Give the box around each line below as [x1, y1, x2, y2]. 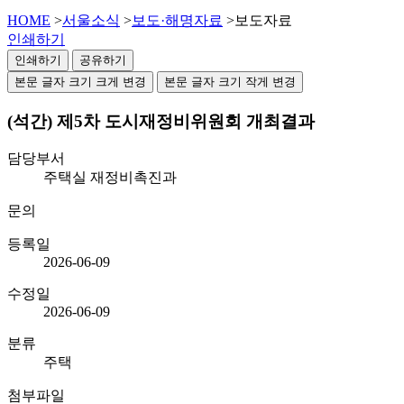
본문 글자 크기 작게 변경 [164, 74, 296, 88]
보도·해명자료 [132, 12, 223, 28]
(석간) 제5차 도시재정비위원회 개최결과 [7, 111, 315, 131]
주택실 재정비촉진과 [43, 170, 177, 186]
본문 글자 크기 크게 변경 [14, 74, 146, 88]
